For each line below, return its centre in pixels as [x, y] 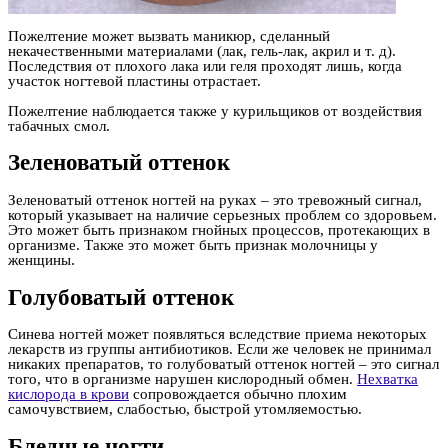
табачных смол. [59, 125]
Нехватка [387, 379]
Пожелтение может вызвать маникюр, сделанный [169, 35]
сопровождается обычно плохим [238, 394]
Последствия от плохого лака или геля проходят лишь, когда [205, 65]
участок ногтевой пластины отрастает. [134, 80]
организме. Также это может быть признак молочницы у [193, 244]
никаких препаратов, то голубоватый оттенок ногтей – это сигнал [223, 364]
